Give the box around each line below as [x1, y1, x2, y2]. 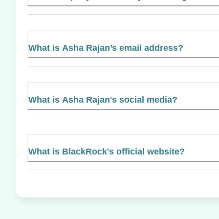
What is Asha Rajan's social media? [28, 94, 177, 105]
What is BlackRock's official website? [28, 146, 185, 156]
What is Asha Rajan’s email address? [28, 43, 183, 53]
